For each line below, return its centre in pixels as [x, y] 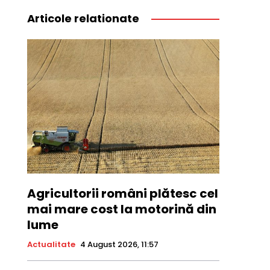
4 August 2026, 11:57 [119, 245]
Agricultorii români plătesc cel [122, 194]
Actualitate [51, 245]
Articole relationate [83, 18]
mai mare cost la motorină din [121, 209]
